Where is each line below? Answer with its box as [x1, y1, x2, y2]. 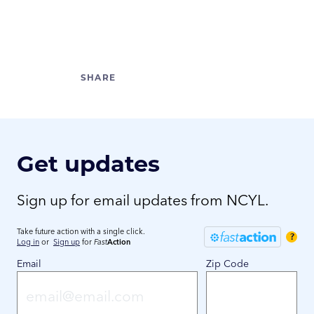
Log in [17, 237, 39, 247]
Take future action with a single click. [17, 226, 145, 237]
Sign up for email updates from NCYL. [17, 191, 268, 210]
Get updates [17, 148, 160, 179]
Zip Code [206, 257, 249, 271]
